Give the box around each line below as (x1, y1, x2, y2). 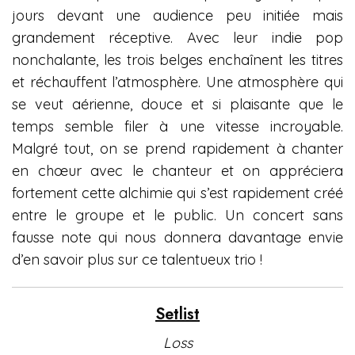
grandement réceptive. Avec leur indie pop (12, 29, 343, 47)
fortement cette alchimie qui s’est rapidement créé (12, 184, 343, 202)
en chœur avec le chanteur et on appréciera (12, 162, 343, 180)
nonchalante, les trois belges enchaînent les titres (12, 51, 343, 69)
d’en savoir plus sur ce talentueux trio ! (12, 250, 263, 269)
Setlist (155, 303, 200, 326)
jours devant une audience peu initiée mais (12, 6, 343, 25)
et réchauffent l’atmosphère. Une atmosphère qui (12, 73, 343, 91)
